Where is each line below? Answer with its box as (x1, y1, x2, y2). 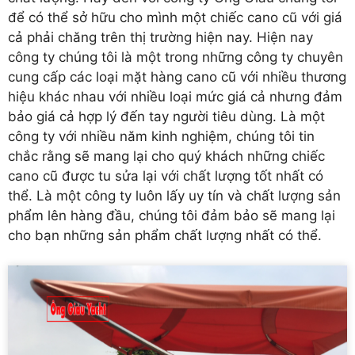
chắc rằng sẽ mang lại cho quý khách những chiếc (8, 147, 325, 164)
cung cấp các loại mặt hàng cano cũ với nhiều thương (8, 68, 346, 85)
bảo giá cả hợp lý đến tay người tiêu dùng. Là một (8, 108, 325, 124)
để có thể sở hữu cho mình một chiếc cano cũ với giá (8, 9, 342, 25)
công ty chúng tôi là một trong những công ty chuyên (8, 48, 343, 65)
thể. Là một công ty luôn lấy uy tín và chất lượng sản (8, 187, 341, 204)
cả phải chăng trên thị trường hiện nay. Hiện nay (8, 29, 313, 45)
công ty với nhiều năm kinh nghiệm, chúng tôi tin (8, 128, 315, 144)
